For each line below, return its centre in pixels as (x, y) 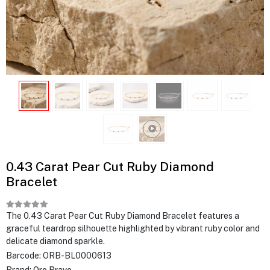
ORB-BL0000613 (77, 256)
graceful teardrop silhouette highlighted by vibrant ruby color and (133, 228)
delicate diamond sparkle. (55, 241)
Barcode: (24, 256)
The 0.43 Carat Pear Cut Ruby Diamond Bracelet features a (123, 216)
